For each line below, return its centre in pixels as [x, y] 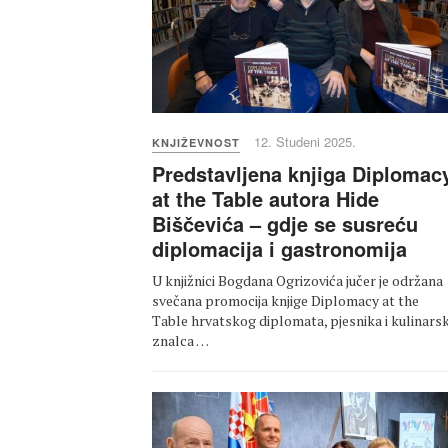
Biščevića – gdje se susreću [285, 224]
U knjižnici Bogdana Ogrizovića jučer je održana [297, 281]
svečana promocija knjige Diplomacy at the [285, 301]
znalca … [180, 341]
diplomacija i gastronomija [279, 249]
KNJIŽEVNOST [196, 143]
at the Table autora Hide [265, 199]
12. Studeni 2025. [305, 142]
